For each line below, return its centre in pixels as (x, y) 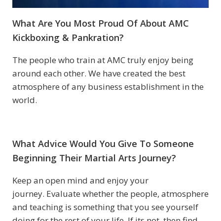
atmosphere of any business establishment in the (108, 87)
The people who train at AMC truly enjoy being (103, 60)
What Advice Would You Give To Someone (103, 144)
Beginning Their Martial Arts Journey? (94, 158)
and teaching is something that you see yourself (105, 207)
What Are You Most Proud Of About (91, 23)
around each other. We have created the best (99, 74)
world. (25, 100)
